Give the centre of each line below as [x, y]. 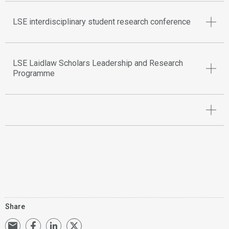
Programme [34, 73]
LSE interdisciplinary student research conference [102, 22]
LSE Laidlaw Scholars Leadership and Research [98, 63]
